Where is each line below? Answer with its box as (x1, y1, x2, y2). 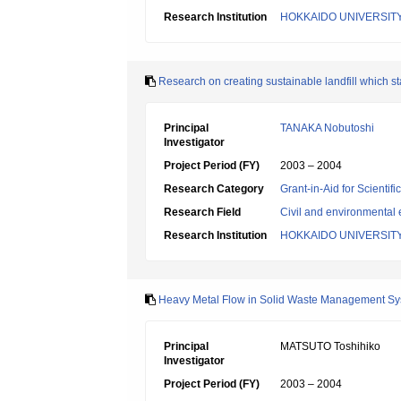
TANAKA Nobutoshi (280, 122, 374, 134)
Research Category (164, 183, 264, 195)
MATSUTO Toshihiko (280, 340, 380, 353)
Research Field (164, 206, 241, 218)
